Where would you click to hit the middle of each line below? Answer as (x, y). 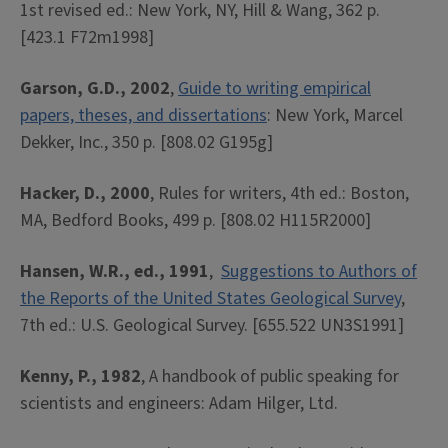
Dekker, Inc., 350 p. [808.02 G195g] (146, 142)
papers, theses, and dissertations (143, 115)
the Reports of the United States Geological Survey (210, 298)
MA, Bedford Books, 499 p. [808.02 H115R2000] (195, 220)
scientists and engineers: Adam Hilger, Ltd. (179, 403)
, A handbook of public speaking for (270, 376)
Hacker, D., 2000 (85, 193)
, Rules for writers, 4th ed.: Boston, (279, 193)
